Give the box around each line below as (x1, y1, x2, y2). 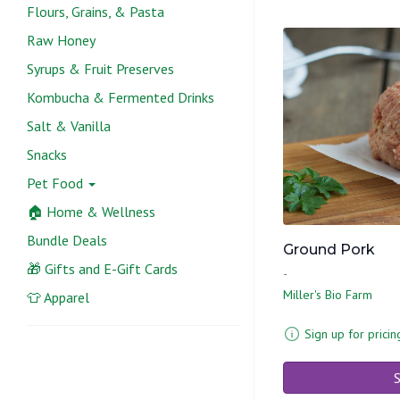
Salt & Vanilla (27, 117, 111, 135)
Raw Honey (27, 31, 96, 49)
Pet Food (27, 174, 87, 192)
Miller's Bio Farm (283, 287, 372, 304)
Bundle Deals (27, 231, 107, 249)
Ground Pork (283, 241, 375, 259)
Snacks (27, 146, 67, 163)
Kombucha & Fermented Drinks (27, 88, 214, 106)
